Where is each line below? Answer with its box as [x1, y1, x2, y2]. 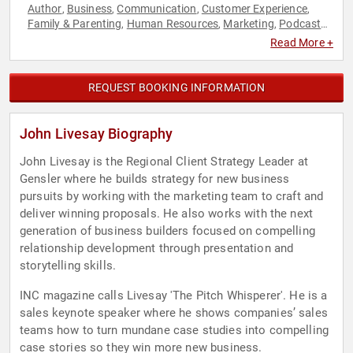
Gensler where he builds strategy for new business [20, 172, 290, 187]
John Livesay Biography [20, 125, 173, 143]
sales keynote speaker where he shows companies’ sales [20, 306, 328, 321]
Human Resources [126, 17, 219, 31]
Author [27, 2, 62, 16]
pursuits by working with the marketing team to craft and [20, 189, 324, 204]
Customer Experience [201, 2, 307, 16]
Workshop [174, 32, 225, 46]
